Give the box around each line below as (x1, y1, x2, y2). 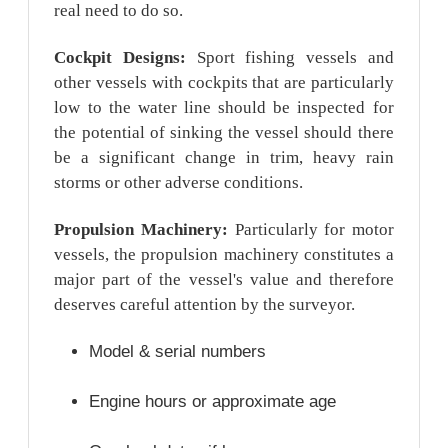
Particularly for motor (234, 219, 394, 239)
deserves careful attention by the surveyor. (54, 294, 356, 314)
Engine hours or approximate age (89, 392, 337, 412)
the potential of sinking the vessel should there (54, 122, 394, 142)
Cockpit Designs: (54, 47, 187, 67)
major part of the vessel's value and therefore (54, 269, 394, 289)
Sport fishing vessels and (186, 47, 394, 67)
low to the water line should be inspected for (54, 97, 394, 117)
